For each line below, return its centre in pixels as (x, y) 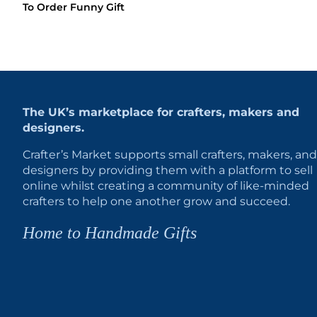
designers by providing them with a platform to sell (168, 170)
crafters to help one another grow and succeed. (156, 201)
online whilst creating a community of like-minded (166, 185)
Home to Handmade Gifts (110, 232)
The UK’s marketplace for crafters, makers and (161, 112)
